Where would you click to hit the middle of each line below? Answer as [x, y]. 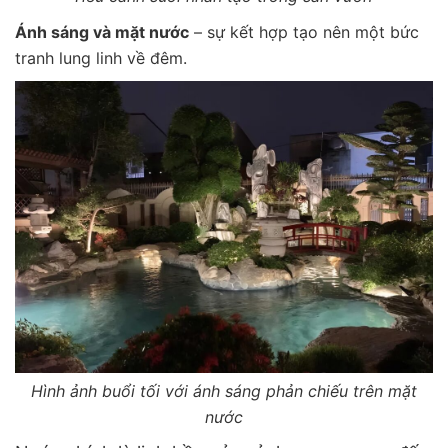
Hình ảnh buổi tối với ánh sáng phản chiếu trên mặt [224, 391]
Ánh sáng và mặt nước [102, 31]
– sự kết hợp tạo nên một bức [304, 31]
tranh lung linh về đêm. [101, 57]
